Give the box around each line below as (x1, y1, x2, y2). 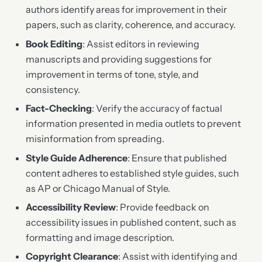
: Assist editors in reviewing (82, 37, 199, 50)
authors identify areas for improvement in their (25, 4, 227, 16)
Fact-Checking (25, 102, 92, 115)
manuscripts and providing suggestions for (25, 53, 212, 65)
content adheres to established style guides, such (25, 167, 239, 179)
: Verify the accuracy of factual (91, 102, 222, 115)
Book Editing (25, 37, 82, 50)
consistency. (25, 83, 80, 95)
